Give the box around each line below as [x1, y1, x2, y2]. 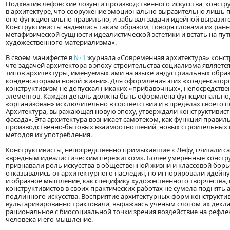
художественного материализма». [6, 37, 117, 47]
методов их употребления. [6, 130, 92, 140]
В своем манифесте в [6, 53, 74, 63]
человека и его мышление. [6, 215, 93, 224]
